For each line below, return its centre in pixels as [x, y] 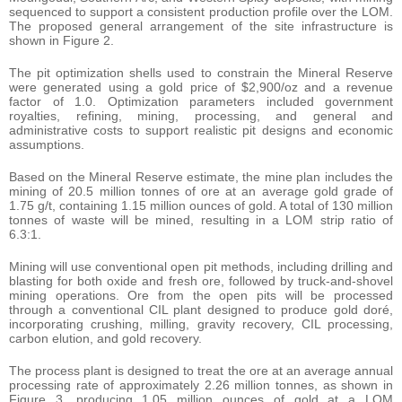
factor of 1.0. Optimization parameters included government [201, 101]
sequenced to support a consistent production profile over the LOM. [201, 11]
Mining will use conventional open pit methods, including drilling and [201, 266]
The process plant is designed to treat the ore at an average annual [201, 370]
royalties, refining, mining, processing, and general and [201, 115]
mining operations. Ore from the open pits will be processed [201, 295]
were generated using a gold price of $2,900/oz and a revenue [201, 87]
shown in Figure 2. [61, 40]
